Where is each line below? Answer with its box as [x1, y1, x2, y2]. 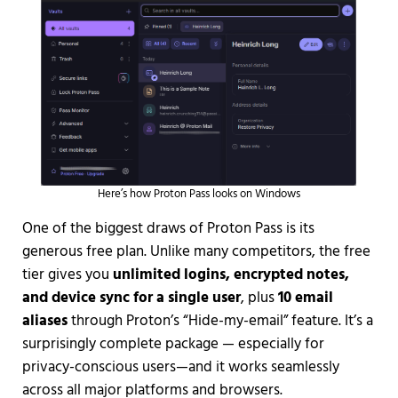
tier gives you [21, 263, 113, 288]
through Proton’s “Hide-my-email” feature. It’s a [67, 309, 373, 334]
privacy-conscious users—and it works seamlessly [21, 355, 339, 380]
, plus [240, 286, 278, 311]
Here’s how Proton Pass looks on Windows [97, 185, 300, 204]
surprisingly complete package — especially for [21, 332, 324, 357]
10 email [277, 286, 333, 311]
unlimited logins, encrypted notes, [112, 263, 349, 288]
